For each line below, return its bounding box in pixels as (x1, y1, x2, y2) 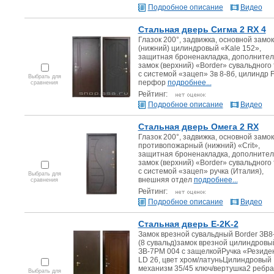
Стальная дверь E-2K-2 (138, 219, 239, 229)
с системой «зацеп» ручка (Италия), (138, 167, 264, 176)
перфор (138, 78, 168, 87)
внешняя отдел (138, 176, 194, 184)
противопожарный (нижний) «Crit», (138, 141, 260, 150)
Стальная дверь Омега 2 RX (138, 122, 259, 131)
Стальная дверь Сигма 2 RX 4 (138, 24, 266, 34)
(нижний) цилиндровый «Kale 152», (138, 44, 261, 53)
